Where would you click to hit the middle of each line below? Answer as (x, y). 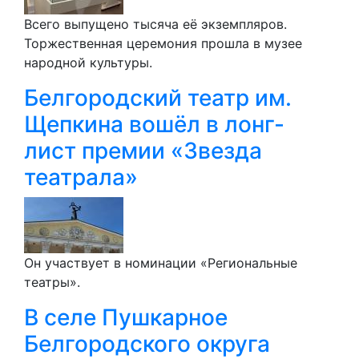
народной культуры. (88, 62)
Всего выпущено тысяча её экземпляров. (155, 24)
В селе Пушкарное (126, 317)
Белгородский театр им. (158, 97)
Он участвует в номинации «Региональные (161, 262)
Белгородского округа (147, 343)
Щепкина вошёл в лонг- (154, 124)
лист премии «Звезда (143, 150)
